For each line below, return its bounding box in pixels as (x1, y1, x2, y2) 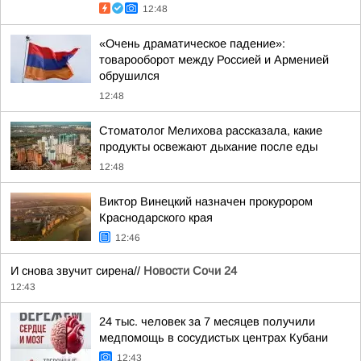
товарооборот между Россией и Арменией (99, 53, 329, 66)
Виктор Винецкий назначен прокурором (99, 195, 313, 208)
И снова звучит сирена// (10, 264, 143, 277)
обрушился (99, 69, 160, 82)
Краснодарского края (99, 211, 213, 224)
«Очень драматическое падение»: (99, 37, 285, 50)
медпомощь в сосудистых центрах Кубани (99, 331, 328, 344)
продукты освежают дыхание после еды (99, 140, 317, 153)
